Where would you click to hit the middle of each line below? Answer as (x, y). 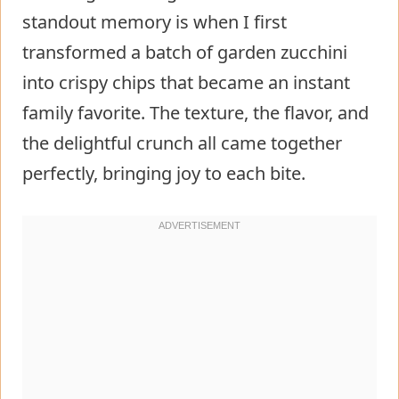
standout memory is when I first (155, 21)
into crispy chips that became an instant (186, 82)
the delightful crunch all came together (182, 142)
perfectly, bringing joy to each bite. (164, 173)
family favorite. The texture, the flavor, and (195, 112)
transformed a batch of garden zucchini (185, 52)
